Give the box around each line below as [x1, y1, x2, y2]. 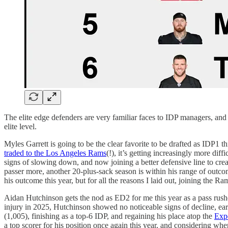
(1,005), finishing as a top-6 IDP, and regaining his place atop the [4, 211, 214, 220]
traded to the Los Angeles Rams [4, 148, 106, 157]
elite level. [4, 122, 37, 131]
